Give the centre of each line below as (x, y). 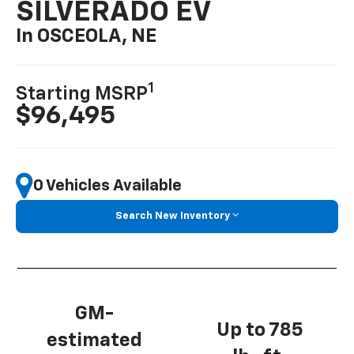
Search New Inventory (173, 217)
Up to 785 (260, 331)
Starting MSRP (82, 94)
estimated (94, 340)
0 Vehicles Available (108, 185)
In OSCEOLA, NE (87, 37)
